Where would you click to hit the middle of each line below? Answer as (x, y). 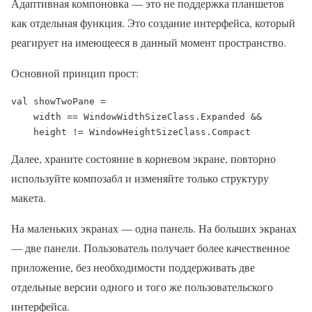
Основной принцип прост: (75, 73)
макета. (29, 198)
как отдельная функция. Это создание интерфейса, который (153, 23)
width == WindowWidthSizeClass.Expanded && (22, 117)
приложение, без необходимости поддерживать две (133, 267)
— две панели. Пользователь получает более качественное (150, 248)
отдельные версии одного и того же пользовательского (142, 287)
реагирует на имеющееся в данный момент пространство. (149, 42)
